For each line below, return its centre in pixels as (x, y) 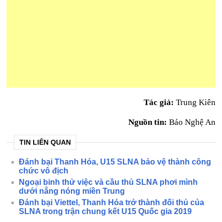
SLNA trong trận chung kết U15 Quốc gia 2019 (106, 211)
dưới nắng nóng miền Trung (72, 191)
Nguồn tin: (147, 122)
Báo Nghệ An (191, 122)
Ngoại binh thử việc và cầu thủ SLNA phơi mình (109, 182)
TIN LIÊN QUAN (45, 142)
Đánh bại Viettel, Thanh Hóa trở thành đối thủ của (112, 202)
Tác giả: (159, 102)
